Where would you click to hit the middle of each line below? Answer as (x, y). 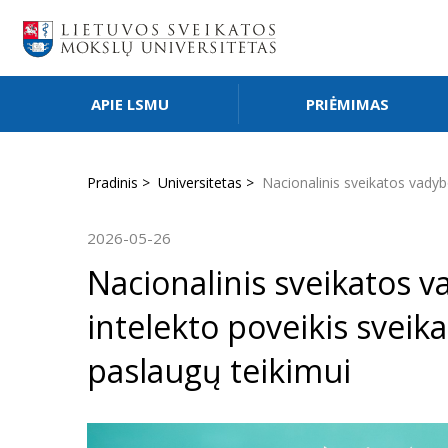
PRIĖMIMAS (347, 104)
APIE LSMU (130, 104)
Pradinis (112, 182)
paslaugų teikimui (219, 370)
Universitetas (200, 182)
